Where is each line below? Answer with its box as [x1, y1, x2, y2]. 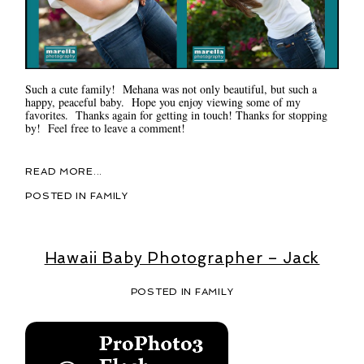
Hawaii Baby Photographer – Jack [44, 248, 320, 267]
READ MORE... [25, 165, 102, 177]
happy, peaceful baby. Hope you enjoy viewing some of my [25, 93, 301, 110]
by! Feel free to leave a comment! [25, 119, 186, 136]
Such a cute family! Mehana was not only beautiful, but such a [25, 80, 318, 97]
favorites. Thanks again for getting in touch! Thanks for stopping [25, 106, 328, 123]
